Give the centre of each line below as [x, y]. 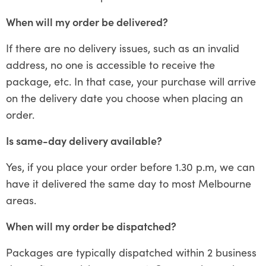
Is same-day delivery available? [84, 140]
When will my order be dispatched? [91, 226]
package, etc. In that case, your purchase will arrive [131, 81]
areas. [21, 199]
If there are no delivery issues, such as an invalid [123, 47]
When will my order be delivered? [88, 21]
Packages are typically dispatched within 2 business [131, 252]
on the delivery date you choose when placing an [124, 97]
